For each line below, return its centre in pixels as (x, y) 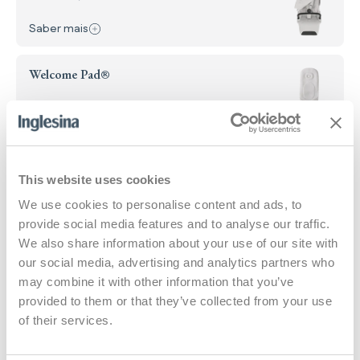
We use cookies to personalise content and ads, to (160, 205)
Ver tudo (38, 191)
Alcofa (47, 343)
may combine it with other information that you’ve (156, 282)
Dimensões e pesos (106, 296)
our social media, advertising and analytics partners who (176, 262)
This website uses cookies (95, 179)
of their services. (65, 320)
